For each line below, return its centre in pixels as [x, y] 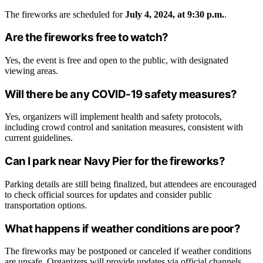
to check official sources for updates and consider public [108, 194]
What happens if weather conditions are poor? [123, 228]
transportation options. [46, 205]
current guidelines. [39, 138]
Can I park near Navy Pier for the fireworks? [115, 161]
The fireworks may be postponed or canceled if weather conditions [128, 251]
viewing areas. [31, 71]
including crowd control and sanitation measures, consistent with [124, 127]
